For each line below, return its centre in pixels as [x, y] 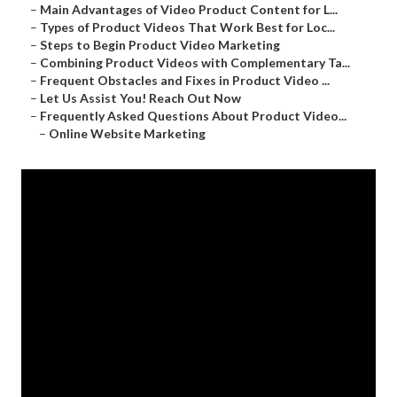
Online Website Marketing [127, 134]
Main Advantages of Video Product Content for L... [189, 10]
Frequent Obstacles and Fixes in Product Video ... [185, 81]
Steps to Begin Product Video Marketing [160, 45]
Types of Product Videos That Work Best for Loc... [187, 27]
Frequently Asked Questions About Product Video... [193, 116]
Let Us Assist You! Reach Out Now [140, 98]
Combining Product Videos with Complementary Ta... [195, 63]
